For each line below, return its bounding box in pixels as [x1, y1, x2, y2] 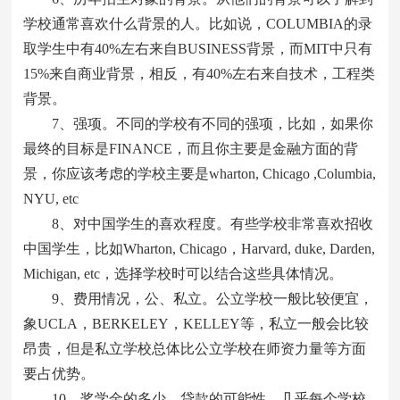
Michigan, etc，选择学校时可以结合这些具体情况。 [23, 266, 344, 281]
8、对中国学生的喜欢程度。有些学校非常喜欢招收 [23, 216, 374, 231]
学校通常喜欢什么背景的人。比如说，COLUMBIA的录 [23, 16, 373, 31]
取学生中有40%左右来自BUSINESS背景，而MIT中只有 [23, 41, 373, 56]
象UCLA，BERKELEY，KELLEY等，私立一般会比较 [23, 316, 370, 331]
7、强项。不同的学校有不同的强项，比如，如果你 [23, 116, 374, 131]
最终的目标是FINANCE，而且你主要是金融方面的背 [23, 141, 359, 156]
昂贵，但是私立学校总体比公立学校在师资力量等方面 [23, 341, 367, 356]
